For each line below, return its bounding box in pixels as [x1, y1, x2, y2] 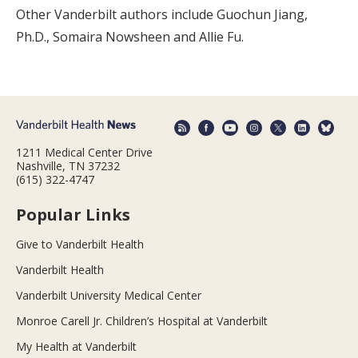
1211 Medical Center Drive [16, 144, 153, 160]
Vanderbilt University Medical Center [16, 287, 201, 303]
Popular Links [16, 203, 130, 225]
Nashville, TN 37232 [16, 157, 120, 173]
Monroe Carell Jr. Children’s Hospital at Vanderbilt [16, 312, 268, 328]
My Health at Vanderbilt [16, 338, 137, 354]
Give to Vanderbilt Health [16, 236, 144, 252]
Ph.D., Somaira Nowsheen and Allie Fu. [16, 28, 244, 46]
